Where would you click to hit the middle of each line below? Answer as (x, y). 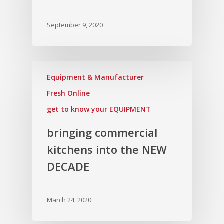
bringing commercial (102, 133)
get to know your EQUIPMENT (99, 109)
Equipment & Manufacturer (95, 77)
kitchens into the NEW (107, 150)
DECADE (68, 167)
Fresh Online (68, 93)
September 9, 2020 (75, 25)
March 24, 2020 (69, 200)
